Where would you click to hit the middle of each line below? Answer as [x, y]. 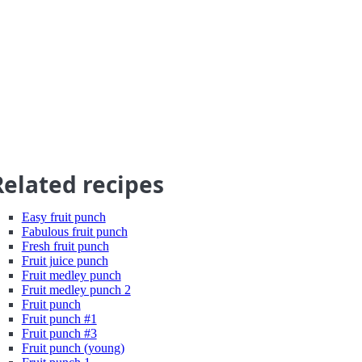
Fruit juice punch [65, 261]
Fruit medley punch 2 [76, 290]
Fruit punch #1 [59, 319]
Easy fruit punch [63, 217]
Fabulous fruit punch [74, 232]
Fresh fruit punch [65, 246]
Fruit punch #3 [59, 333]
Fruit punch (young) [73, 348]
